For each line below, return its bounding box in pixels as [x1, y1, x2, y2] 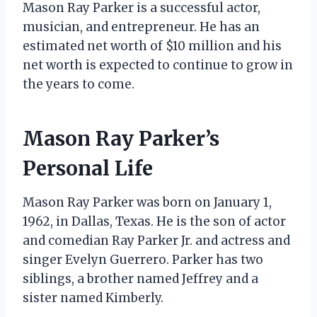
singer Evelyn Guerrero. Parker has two [23, 251, 263, 267]
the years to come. [23, 76, 134, 92]
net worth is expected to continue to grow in [23, 57, 293, 73]
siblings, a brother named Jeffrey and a [23, 270, 258, 287]
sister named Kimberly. [23, 289, 163, 306]
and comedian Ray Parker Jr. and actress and [23, 232, 290, 248]
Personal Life [23, 155, 153, 181]
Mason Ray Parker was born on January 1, [23, 194, 272, 210]
